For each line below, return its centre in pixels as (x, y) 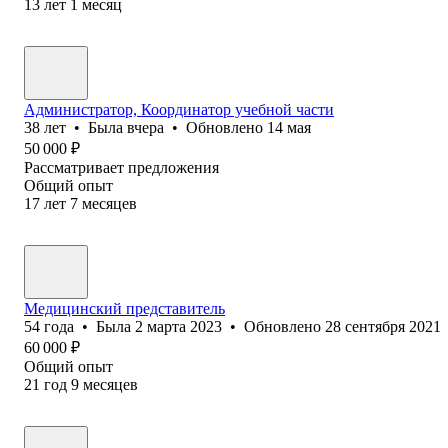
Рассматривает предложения (121, 167)
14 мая (289, 127)
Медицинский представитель (124, 308)
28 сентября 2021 (383, 326)
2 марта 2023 (178, 326)
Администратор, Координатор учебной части (179, 109)
